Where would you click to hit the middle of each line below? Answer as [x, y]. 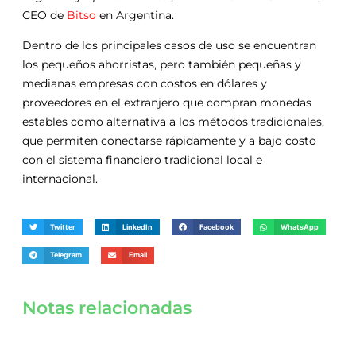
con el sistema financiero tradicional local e [142, 159]
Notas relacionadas [107, 308]
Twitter [63, 226]
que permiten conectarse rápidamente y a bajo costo [169, 140]
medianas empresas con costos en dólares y [145, 83]
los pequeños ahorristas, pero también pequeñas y [162, 64]
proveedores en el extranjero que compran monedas [167, 102]
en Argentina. [137, 15]
